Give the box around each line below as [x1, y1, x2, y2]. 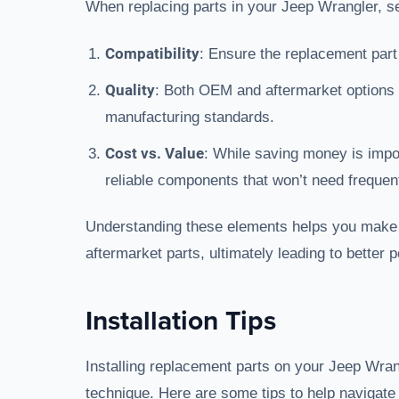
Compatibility [105, 45, 199, 62]
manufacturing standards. [105, 109, 274, 126]
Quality [105, 81, 155, 99]
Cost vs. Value [105, 144, 204, 162]
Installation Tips [85, 301, 276, 339]
